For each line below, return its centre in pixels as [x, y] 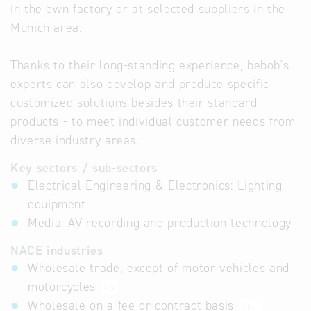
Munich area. [47, 28]
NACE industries [57, 251]
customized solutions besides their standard [134, 103]
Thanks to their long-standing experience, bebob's [150, 65]
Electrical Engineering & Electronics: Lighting [155, 185]
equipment [57, 204]
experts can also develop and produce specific [140, 84]
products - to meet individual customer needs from [153, 121]
